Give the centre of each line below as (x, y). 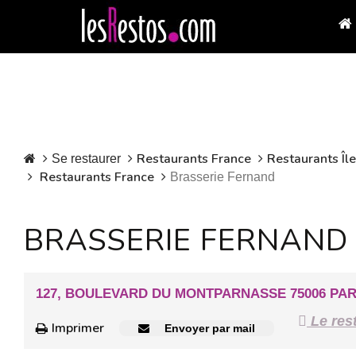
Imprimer (78, 329)
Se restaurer (86, 159)
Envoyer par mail (208, 329)
